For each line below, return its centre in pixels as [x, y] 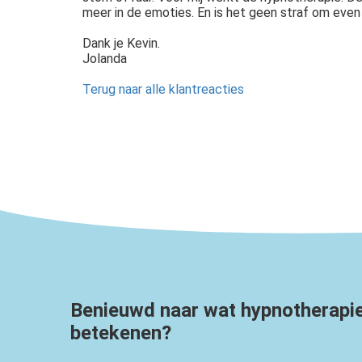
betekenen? [121, 333]
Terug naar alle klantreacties [163, 89]
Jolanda [105, 58]
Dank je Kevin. [121, 43]
